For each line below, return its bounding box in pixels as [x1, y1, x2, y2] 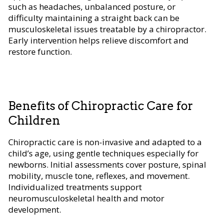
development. [8, 203, 61, 215]
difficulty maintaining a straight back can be [8, 12, 179, 23]
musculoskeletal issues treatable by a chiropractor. [8, 23, 206, 35]
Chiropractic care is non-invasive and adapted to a [8, 136, 202, 148]
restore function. [8, 45, 72, 57]
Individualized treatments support [8, 181, 142, 193]
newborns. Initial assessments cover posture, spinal [8, 158, 206, 170]
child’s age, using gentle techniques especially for [8, 147, 198, 159]
